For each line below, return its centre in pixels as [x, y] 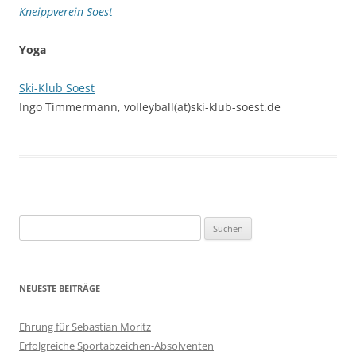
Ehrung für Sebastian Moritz [85, 327]
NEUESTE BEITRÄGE [60, 288]
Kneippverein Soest [66, 12]
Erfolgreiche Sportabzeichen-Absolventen [116, 346]
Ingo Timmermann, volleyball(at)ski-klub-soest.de [150, 107]
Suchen [36, 224]
